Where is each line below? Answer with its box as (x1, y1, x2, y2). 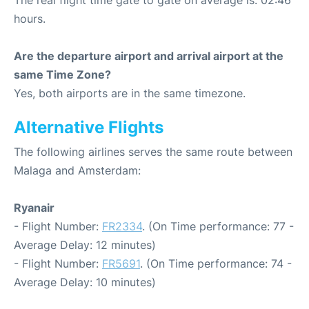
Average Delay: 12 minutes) (14, 238, 156, 252)
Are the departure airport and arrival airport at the (14, 49, 283, 63)
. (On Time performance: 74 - (140, 257, 292, 270)
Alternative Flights (14, 117, 163, 137)
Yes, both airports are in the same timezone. (14, 86, 246, 100)
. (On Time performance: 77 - (142, 219, 294, 233)
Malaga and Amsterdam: (14, 163, 141, 177)
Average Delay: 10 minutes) (14, 275, 156, 289)
